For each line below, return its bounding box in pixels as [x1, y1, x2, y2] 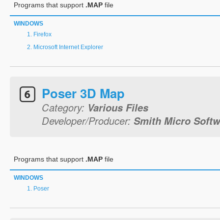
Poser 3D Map [42, 84, 125, 102]
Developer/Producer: [42, 113, 134, 128]
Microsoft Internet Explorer [33, 44, 103, 51]
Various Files [87, 100, 148, 114]
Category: [42, 100, 87, 114]
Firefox [33, 31, 52, 38]
